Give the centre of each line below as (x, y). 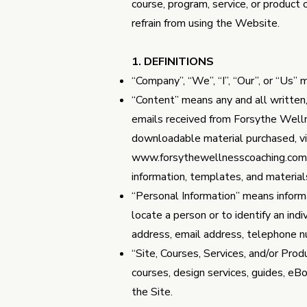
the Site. (152, 292)
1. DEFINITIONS (173, 62)
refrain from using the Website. (206, 23)
